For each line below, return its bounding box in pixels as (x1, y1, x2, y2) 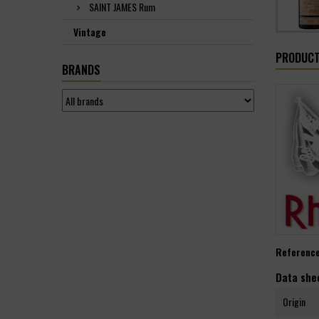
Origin (283, 294, 305, 310)
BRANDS (62, 61, 100, 78)
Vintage (73, 24, 106, 39)
